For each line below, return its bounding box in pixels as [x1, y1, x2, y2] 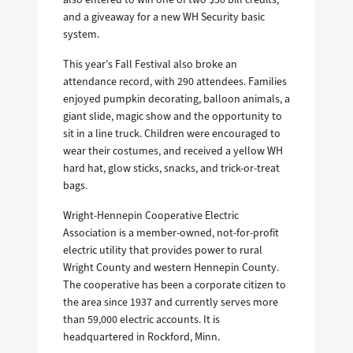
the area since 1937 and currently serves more [63, 295, 278, 310]
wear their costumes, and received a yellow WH [63, 144, 283, 158]
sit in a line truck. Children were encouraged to [63, 127, 281, 141]
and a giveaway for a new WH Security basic [63, 10, 265, 24]
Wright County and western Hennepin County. [63, 261, 279, 275]
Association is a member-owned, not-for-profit [63, 226, 279, 240]
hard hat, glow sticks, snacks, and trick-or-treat [63, 162, 280, 176]
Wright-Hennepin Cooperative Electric [63, 209, 239, 223]
